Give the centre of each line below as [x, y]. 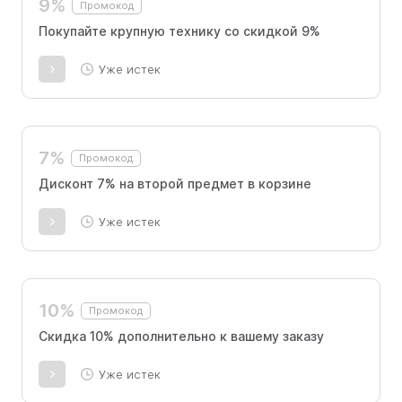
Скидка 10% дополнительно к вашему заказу [181, 336]
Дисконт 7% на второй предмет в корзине [175, 184]
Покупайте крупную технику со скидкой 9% [179, 31]
